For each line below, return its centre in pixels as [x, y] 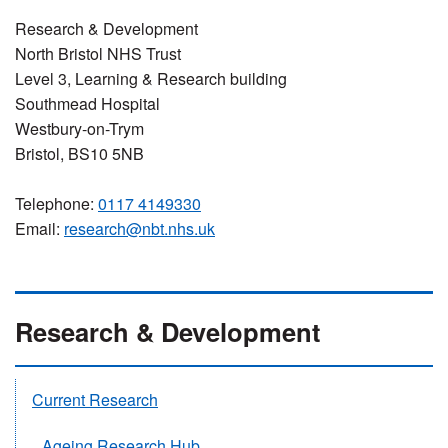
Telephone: [56, 203]
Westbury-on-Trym [79, 128]
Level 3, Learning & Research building [151, 78]
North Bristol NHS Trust [98, 53]
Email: [39, 228]
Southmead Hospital [87, 103]
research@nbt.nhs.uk [139, 228]
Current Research [95, 400]
